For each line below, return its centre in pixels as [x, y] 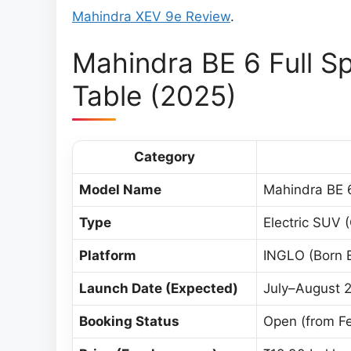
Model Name [120, 190]
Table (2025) [154, 96]
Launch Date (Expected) [159, 289]
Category [165, 157]
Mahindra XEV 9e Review [151, 16]
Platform [108, 256]
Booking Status [129, 322]
